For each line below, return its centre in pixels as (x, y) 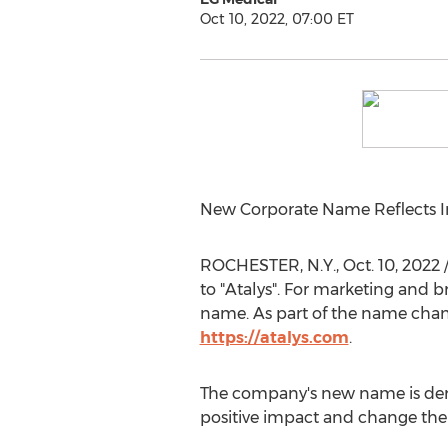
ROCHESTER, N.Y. (267, 265)
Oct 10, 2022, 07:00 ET (276, 19)
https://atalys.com (274, 337)
